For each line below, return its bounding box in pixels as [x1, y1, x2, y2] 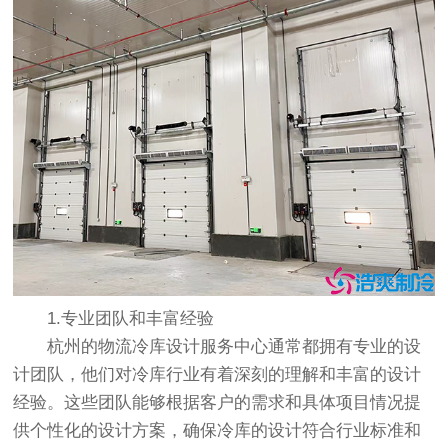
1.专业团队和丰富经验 [13, 309, 215, 329]
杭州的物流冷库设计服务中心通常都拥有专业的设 [13, 337, 422, 357]
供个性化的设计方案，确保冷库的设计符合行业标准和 [13, 421, 422, 441]
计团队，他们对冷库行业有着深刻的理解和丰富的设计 [13, 365, 422, 385]
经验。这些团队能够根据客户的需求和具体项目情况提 [13, 393, 422, 413]
